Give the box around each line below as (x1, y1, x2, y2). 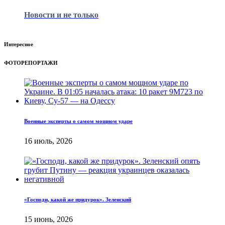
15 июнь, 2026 (24, 214, 73, 223)
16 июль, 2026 (24, 136, 72, 145)
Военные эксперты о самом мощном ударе (24, 118, 133, 124)
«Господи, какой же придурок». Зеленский (24, 196, 131, 202)
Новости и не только (24, 10, 98, 19)
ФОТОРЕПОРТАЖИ (4, 59, 58, 66)
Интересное (4, 41, 33, 47)
